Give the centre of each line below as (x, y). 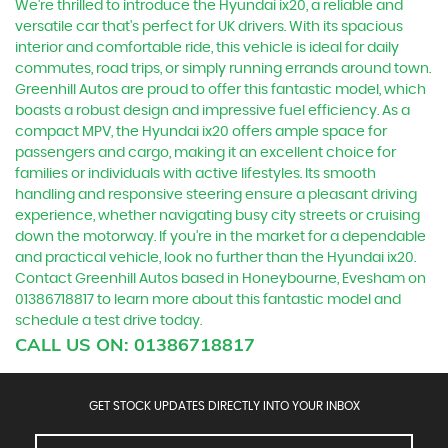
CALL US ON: (74, 344)
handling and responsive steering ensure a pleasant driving (216, 195)
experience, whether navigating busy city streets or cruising (217, 216)
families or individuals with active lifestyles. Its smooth (195, 174)
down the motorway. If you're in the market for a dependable (220, 237)
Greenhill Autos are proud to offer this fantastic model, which (220, 90)
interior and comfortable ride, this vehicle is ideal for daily (207, 48)
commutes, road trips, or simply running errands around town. (223, 69)
